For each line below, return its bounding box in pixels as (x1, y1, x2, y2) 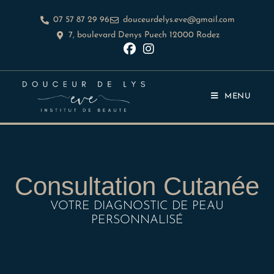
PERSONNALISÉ (91, 214, 183, 226)
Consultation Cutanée (15, 172, 259, 201)
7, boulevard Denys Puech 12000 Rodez (68, 31, 220, 40)
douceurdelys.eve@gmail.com (123, 15, 235, 24)
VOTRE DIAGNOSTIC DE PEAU (50, 200, 224, 212)
